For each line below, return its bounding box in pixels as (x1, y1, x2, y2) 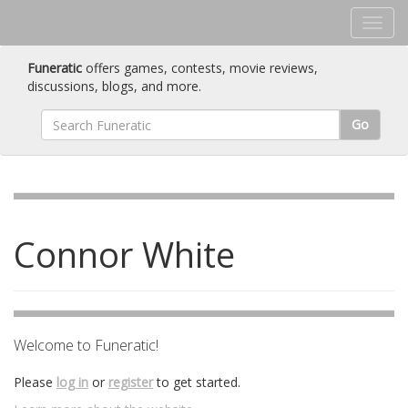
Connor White (14, 230, 235, 278)
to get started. (153, 373, 240, 391)
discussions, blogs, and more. (27, 77, 201, 95)
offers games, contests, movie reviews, (82, 59, 318, 76)
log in (56, 373, 88, 391)
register (108, 373, 153, 391)
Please (14, 373, 56, 391)
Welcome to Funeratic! (14, 335, 158, 355)
